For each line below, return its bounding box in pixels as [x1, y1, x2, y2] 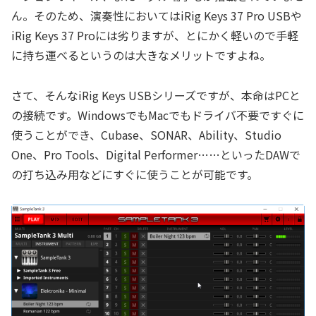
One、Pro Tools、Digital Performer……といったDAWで [11, 145, 300, 163]
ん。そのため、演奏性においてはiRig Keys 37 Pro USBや [11, 6, 302, 24]
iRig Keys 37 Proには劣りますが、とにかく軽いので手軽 [11, 26, 298, 44]
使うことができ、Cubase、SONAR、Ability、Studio [11, 126, 281, 143]
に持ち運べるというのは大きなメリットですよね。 [11, 46, 271, 63]
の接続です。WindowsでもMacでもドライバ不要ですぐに [11, 106, 304, 123]
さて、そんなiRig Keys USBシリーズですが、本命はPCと [11, 86, 300, 104]
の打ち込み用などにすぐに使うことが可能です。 [11, 165, 258, 183]
